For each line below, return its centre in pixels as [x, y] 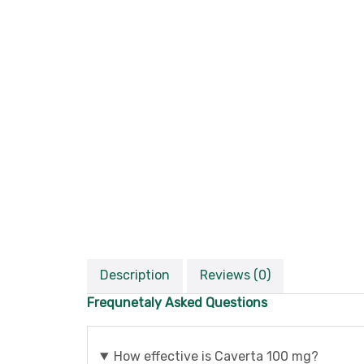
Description [135, 275]
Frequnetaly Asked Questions [177, 303]
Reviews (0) [235, 275]
